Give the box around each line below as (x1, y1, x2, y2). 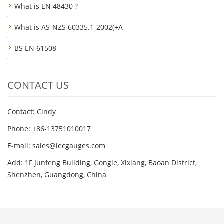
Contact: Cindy (7, 106, 56, 116)
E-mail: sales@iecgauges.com (7, 140, 105, 150)
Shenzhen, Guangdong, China (7, 169, 106, 179)
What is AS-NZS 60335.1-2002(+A (14, 22, 123, 32)
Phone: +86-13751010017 (7, 123, 91, 133)
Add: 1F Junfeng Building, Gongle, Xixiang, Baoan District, (7, 157, 197, 167)
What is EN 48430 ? (14, 1, 78, 11)
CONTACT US (7, 78, 69, 92)
